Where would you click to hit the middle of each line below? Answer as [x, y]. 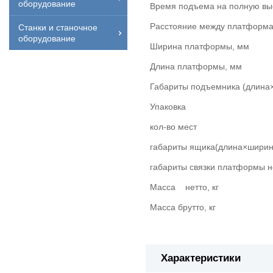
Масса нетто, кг [184, 187]
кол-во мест [173, 127]
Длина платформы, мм [196, 67]
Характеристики [201, 258]
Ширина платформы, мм [200, 47]
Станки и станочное [58, 27]
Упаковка [168, 107]
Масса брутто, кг [183, 207]
